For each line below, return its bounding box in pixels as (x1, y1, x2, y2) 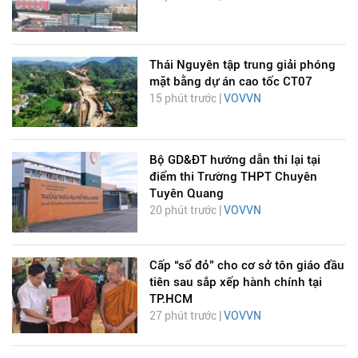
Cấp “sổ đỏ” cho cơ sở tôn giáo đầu (149, 258, 344, 273)
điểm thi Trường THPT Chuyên (149, 169, 317, 184)
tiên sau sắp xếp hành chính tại (149, 275, 322, 290)
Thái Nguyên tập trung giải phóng (149, 58, 336, 73)
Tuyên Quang (149, 185, 224, 201)
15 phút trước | (149, 92, 224, 105)
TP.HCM (149, 292, 193, 307)
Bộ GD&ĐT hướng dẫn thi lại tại (149, 152, 320, 167)
